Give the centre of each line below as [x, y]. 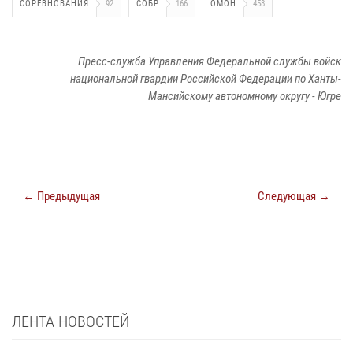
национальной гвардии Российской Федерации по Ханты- [206, 78]
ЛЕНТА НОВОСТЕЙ [71, 321]
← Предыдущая [61, 196]
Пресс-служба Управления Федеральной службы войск [210, 61]
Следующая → [294, 196]
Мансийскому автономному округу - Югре [245, 96]
